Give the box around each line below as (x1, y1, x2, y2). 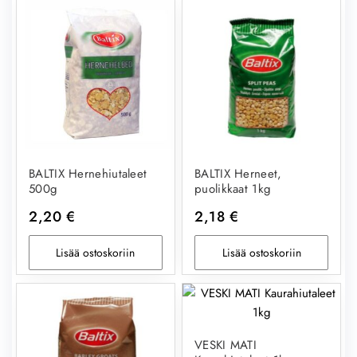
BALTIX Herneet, (194, 164, 282, 182)
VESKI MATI (194, 335, 257, 354)
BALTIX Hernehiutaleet (29, 164, 147, 182)
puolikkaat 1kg (194, 179, 272, 198)
